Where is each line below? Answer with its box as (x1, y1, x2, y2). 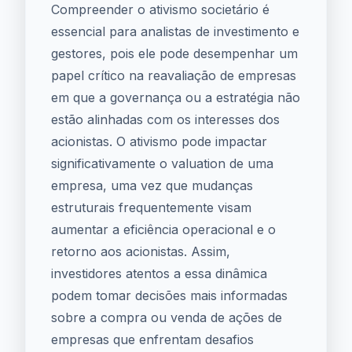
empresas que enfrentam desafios (51, 332, 254, 347)
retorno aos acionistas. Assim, (51, 244, 230, 259)
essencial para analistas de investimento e (51, 24, 299, 39)
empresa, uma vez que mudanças (51, 178, 253, 193)
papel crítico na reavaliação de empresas (51, 68, 296, 83)
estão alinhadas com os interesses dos (51, 112, 280, 127)
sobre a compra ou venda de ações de (51, 310, 282, 325)
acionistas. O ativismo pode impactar (51, 134, 267, 149)
